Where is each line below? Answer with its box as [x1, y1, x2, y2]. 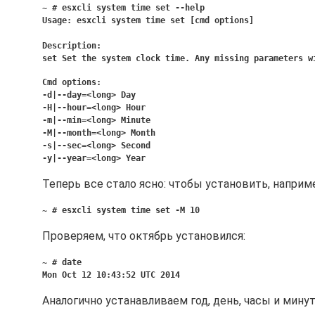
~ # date [42, 257, 82, 267]
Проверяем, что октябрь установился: [42, 229, 245, 243]
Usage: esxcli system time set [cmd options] [42, 15, 264, 25]
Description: [42, 41, 101, 51]
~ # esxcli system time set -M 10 [42, 205, 200, 215]
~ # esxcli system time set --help [42, 3, 205, 13]
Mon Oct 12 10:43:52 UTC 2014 [42, 270, 180, 280]
